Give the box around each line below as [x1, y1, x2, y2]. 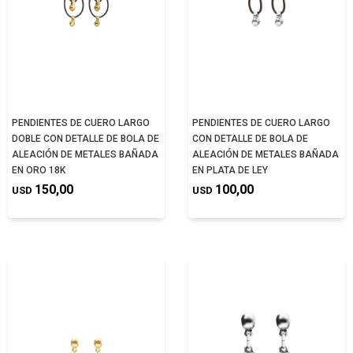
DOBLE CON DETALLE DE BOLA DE [12, 133, 159, 144]
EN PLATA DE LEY [192, 165, 268, 176]
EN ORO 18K [12, 165, 65, 176]
